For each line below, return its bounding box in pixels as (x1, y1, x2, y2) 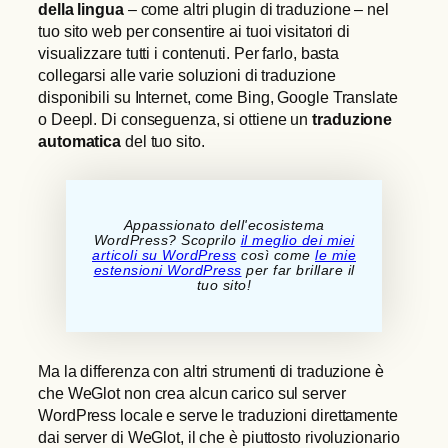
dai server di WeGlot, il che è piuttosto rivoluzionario (38, 427, 400, 446)
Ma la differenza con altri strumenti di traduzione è (38, 361, 384, 380)
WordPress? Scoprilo (93, 232, 241, 249)
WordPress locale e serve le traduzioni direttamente (38, 405, 398, 424)
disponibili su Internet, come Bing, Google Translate (38, 87, 398, 106)
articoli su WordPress (92, 247, 237, 264)
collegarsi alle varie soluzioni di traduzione (38, 65, 336, 84)
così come (236, 247, 315, 264)
